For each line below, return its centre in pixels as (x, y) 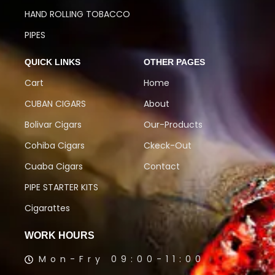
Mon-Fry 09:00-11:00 (122, 259)
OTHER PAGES (174, 62)
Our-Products (173, 125)
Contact (162, 167)
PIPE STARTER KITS (61, 188)
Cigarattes (47, 208)
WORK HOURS (60, 236)
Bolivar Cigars (53, 125)
